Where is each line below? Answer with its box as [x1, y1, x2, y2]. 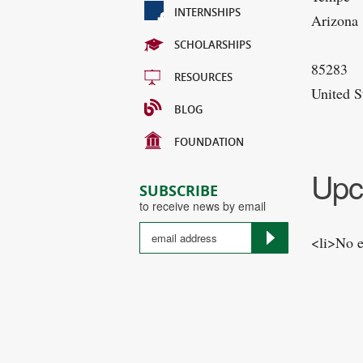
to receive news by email [139, 198, 266, 214]
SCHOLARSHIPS [174, 37, 251, 52]
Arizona [311, 11, 358, 30]
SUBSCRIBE [139, 181, 218, 201]
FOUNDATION [174, 135, 244, 149]
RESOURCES [174, 70, 233, 84]
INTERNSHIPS [174, 5, 241, 19]
